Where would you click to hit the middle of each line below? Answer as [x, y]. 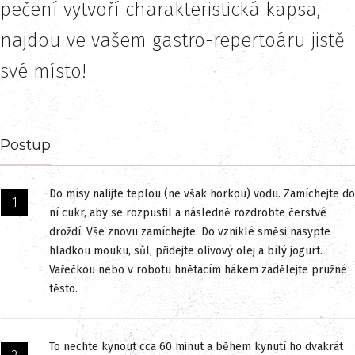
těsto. [63, 288]
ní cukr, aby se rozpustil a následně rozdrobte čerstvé [188, 212]
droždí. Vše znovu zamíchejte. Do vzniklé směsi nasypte [190, 231]
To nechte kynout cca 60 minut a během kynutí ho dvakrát [196, 346]
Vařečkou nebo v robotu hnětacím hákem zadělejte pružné [198, 269]
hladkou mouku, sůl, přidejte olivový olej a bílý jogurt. [186, 250]
